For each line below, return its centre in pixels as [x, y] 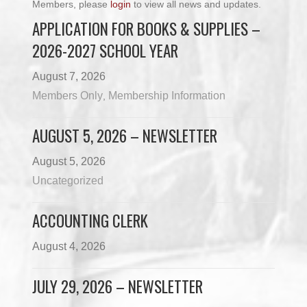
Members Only [68, 96]
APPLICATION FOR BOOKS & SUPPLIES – [147, 29]
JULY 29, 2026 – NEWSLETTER [118, 286]
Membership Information [167, 96]
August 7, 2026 [69, 76]
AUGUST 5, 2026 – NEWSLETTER [125, 136]
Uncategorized [68, 181]
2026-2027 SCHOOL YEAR [106, 51]
